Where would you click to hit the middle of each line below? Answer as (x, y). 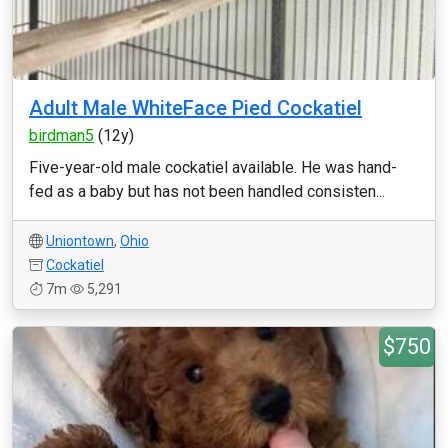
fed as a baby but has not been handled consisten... (207, 191)
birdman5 (61, 135)
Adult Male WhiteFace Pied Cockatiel (195, 108)
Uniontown (80, 241)
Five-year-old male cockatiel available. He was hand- (213, 167)
